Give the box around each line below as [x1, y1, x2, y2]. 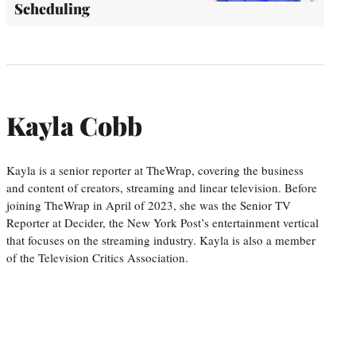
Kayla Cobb [6, 108, 142, 143]
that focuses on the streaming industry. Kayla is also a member [6, 231, 315, 248]
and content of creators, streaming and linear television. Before [6, 179, 317, 195]
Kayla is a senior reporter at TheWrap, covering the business [6, 161, 304, 178]
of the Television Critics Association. [6, 249, 188, 265]
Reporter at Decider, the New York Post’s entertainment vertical [6, 214, 319, 230]
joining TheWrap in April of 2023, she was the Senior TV [6, 196, 291, 213]
